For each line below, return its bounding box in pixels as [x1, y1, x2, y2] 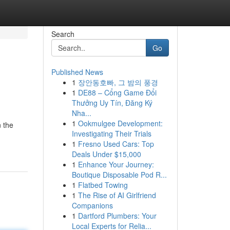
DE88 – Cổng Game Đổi [78, 87, 157, 98]
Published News [51, 67, 103, 77]
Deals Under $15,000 [71, 149, 141, 159]
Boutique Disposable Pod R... [71, 169, 167, 180]
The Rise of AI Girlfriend [78, 190, 156, 200]
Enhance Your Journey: [78, 159, 154, 169]
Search [51, 29, 74, 39]
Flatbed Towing [78, 180, 128, 190]
